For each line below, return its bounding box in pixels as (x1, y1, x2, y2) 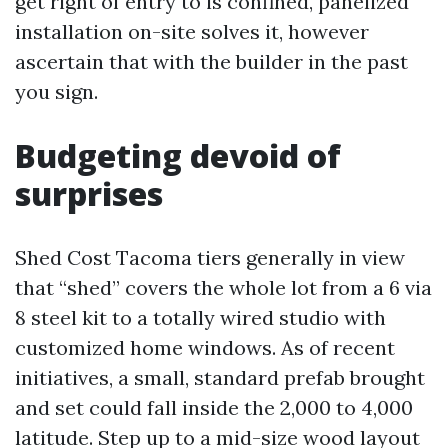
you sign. (15, 78, 98, 104)
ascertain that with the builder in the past (15, 48, 408, 74)
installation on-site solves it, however (15, 18, 369, 44)
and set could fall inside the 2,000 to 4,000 (15, 394, 413, 420)
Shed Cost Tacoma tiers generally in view (15, 244, 405, 270)
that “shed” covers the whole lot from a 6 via (15, 274, 432, 300)
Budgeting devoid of (15, 133, 341, 177)
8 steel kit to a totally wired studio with (15, 304, 386, 330)
